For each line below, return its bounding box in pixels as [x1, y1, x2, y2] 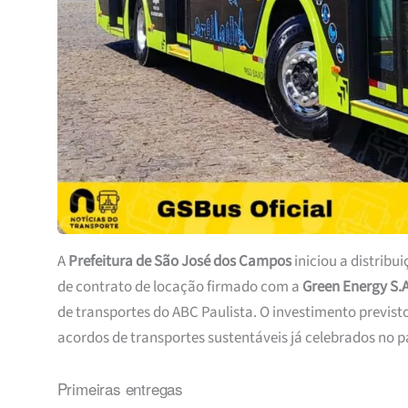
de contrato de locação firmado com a [56, 276, 302, 299]
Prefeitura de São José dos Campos [67, 250, 291, 273]
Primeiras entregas [56, 376, 183, 400]
